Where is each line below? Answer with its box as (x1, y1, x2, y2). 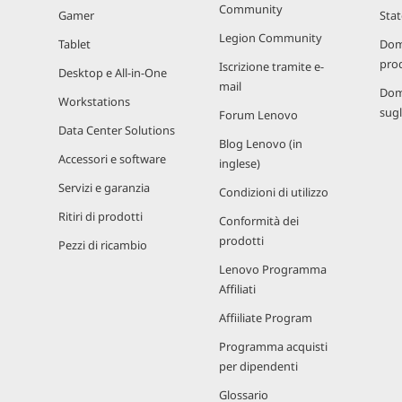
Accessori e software (58, 151, 166, 167)
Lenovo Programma (219, 261, 327, 277)
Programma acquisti (219, 338, 328, 354)
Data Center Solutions (58, 122, 175, 138)
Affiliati (219, 281, 256, 297)
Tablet (58, 36, 91, 52)
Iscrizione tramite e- (219, 58, 324, 74)
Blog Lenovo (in (219, 135, 302, 152)
